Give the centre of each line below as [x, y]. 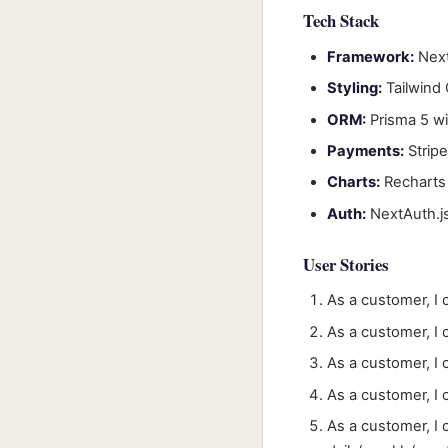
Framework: [370, 56]
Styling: [354, 88]
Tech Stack [341, 21]
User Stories [346, 264]
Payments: [365, 150]
